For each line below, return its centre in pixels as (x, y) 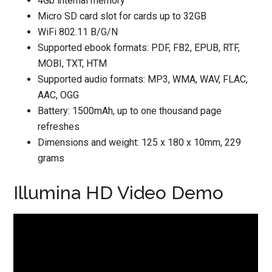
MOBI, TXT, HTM (73, 63)
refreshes (59, 127)
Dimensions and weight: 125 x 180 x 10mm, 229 (140, 142)
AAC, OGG (59, 95)
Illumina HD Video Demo (119, 193)
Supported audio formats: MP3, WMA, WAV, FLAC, (143, 79)
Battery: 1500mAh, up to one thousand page (130, 111)
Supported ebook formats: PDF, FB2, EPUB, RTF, (139, 48)
